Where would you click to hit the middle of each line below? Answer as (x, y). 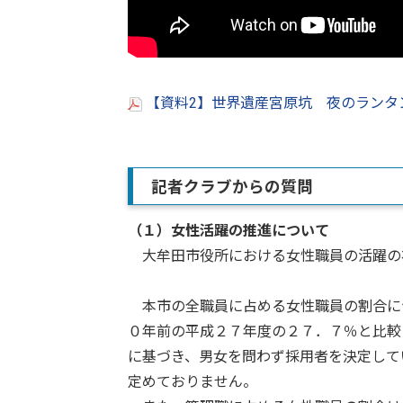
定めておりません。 (193, 381)
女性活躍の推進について (250, 230)
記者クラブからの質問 (232, 187)
